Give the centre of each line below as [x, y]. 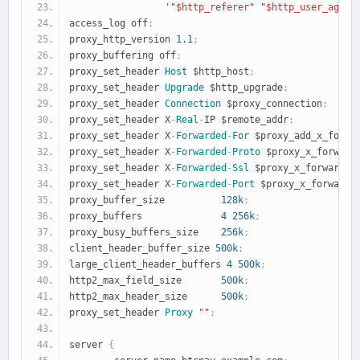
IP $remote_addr [246, 119]
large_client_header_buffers [148, 264]
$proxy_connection [272, 103]
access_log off [108, 23]
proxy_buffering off [123, 55]
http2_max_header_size [145, 296]
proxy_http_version [123, 39]
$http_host [218, 71]
